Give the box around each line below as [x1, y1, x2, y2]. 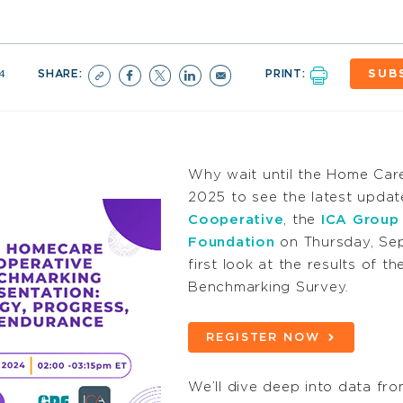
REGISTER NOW [206, 331, 320, 344]
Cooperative [188, 213, 284, 228]
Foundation [188, 236, 275, 250]
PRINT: [265, 67, 310, 79]
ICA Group [320, 213, 399, 228]
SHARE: [38, 67, 87, 79]
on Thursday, [274, 236, 379, 250]
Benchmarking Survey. [188, 281, 349, 295]
